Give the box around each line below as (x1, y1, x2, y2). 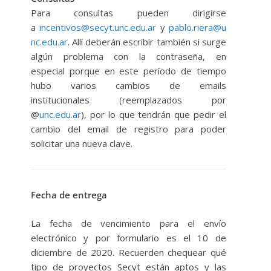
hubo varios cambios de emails (31, 79, 226, 92)
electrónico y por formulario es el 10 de (31, 231, 226, 244)
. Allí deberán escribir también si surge (68, 36, 226, 48)
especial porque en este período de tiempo (31, 65, 226, 77)
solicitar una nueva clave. (31, 137, 132, 150)
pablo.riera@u (168, 21, 226, 34)
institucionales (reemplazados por (31, 94, 226, 106)
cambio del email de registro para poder (31, 123, 226, 135)
